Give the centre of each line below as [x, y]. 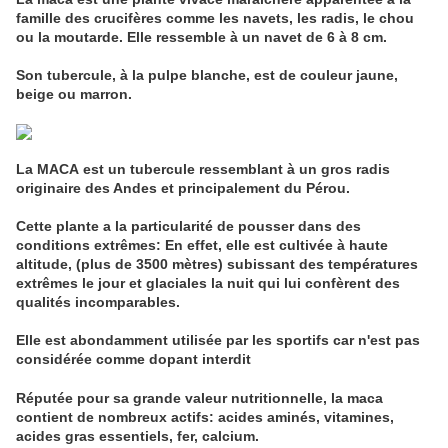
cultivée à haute [331, 245]
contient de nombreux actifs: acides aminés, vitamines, [205, 417]
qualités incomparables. [98, 302]
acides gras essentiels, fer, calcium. [137, 436]
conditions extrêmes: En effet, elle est [145, 245]
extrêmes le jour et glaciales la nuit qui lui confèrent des [208, 283]
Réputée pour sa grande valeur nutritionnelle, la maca [199, 398]
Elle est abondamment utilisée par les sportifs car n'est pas [218, 340]
